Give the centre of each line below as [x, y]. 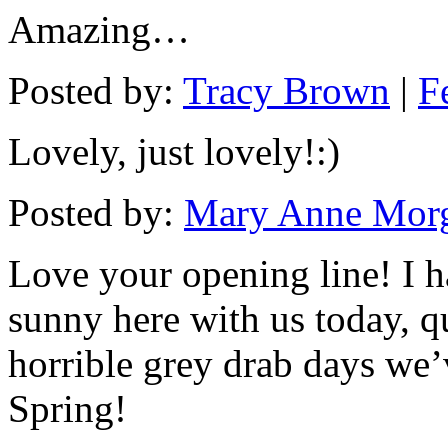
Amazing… [99, 30]
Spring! [67, 409]
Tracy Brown [286, 91]
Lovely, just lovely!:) [174, 152]
